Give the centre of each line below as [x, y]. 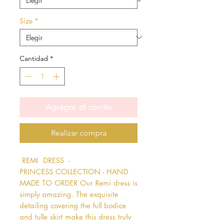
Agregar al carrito [79, 107]
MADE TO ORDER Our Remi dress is [79, 183]
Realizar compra [79, 133]
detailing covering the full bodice [73, 205]
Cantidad [34, 58]
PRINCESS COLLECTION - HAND [74, 171]
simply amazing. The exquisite [69, 194]
